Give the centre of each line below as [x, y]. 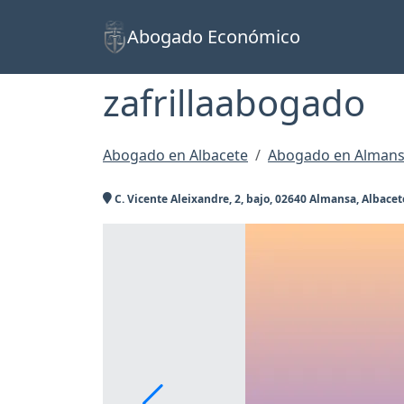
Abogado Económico [214, 37]
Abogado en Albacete [175, 156]
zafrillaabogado [234, 102]
